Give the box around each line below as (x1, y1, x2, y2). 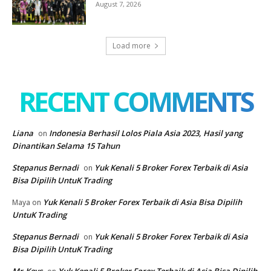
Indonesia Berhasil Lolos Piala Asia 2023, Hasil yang (49, 127, 243, 139)
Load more (112, 40, 151, 51)
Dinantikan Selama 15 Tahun (12, 140, 120, 151)
